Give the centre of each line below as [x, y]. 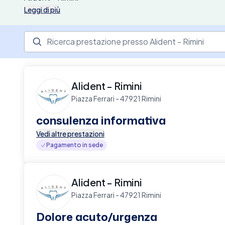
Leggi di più [42, 10]
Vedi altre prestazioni [70, 134]
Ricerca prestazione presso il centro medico [111, 36]
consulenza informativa [101, 120]
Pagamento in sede [75, 145]
